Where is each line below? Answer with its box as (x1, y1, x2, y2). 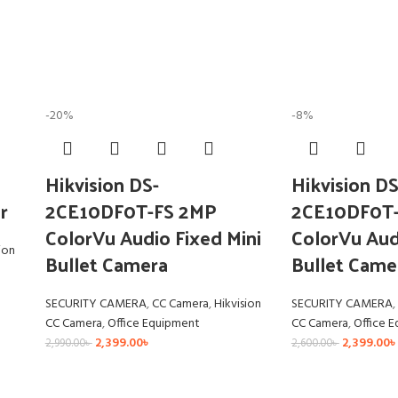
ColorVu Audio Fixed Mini (44, 219, 261, 256)
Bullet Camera (44, 246, 168, 283)
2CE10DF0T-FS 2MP (44, 193, 217, 229)
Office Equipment (107, 314, 200, 335)
